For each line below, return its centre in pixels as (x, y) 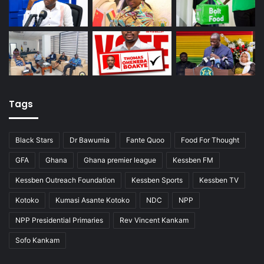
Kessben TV (219, 180)
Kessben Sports (157, 180)
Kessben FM (193, 160)
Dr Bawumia (90, 140)
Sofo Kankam (37, 240)
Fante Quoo (145, 140)
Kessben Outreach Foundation (65, 180)
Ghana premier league (120, 160)
